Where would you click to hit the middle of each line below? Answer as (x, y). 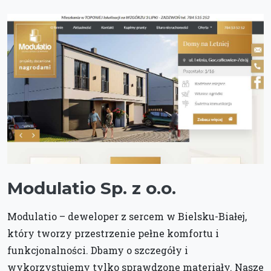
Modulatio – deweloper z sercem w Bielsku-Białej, (127, 216)
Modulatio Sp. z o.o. (92, 188)
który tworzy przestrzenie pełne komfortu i (113, 233)
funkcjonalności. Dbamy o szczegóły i (98, 250)
